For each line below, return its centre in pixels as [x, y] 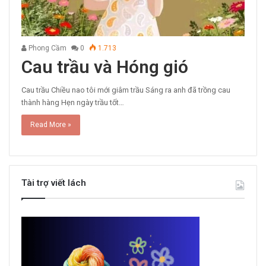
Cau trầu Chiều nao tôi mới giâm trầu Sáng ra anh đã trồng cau [126, 90]
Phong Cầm [47, 48]
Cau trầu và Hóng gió [105, 67]
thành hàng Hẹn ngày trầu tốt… [73, 103]
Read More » [51, 125]
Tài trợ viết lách [54, 183]
